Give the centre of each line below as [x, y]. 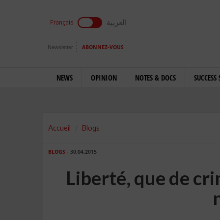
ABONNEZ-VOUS [103, 47]
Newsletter [60, 47]
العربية [117, 22]
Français [62, 22]
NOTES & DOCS [155, 78]
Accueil [59, 128]
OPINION [104, 78]
